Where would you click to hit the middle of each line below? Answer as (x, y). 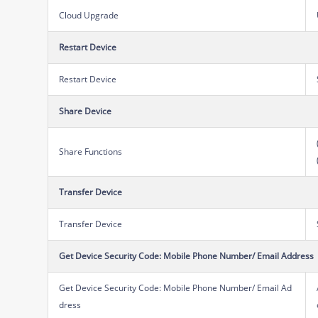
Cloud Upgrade (89, 15)
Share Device (86, 111)
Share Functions (91, 151)
